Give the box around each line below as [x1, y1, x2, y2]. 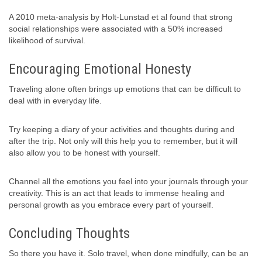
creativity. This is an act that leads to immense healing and [9, 188, 225, 198]
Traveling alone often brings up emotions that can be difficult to [9, 84, 241, 94]
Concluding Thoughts [9, 225, 130, 242]
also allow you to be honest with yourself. [9, 148, 160, 158]
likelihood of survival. [9, 36, 85, 46]
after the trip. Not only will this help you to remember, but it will [9, 136, 237, 146]
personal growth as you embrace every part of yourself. [9, 200, 213, 210]
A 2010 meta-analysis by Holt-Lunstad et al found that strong [9, 12, 233, 22]
